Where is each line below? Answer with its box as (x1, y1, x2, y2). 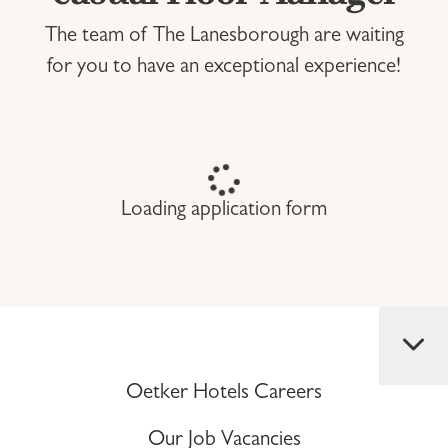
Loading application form (121, 201, 327, 222)
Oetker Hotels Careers (126, 384, 322, 405)
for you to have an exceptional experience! (47, 58, 401, 79)
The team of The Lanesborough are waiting (44, 27, 404, 48)
